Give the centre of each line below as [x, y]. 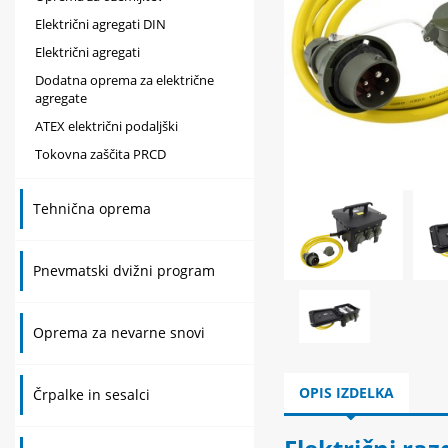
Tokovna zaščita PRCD [100, 154]
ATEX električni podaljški [106, 126]
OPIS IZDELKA [346, 393]
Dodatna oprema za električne [124, 80]
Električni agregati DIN [100, 24]
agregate [61, 98]
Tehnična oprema [92, 208]
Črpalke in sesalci [91, 394]
